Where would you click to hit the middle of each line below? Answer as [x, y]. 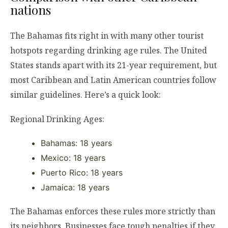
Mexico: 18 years [73, 158]
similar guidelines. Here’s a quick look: [85, 95]
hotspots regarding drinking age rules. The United [109, 51]
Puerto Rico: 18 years [82, 172]
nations [31, 10]
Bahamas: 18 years [76, 143]
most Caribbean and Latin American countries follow [113, 80]
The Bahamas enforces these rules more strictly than [113, 211]
